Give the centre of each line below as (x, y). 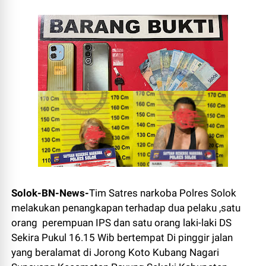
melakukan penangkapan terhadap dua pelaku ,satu (126, 208)
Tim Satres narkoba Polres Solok (163, 193)
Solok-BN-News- (50, 193)
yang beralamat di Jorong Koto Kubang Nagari (115, 252)
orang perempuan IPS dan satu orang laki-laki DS (122, 223)
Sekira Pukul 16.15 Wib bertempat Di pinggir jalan (122, 237)
